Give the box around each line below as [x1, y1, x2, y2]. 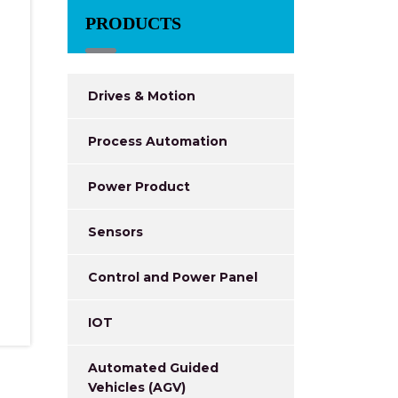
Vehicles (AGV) [88, 379, 186, 395]
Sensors [88, 224, 143, 240]
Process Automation [88, 133, 227, 149]
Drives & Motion [88, 88, 195, 104]
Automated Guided [88, 360, 219, 376]
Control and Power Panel [88, 269, 258, 285]
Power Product [88, 179, 190, 195]
